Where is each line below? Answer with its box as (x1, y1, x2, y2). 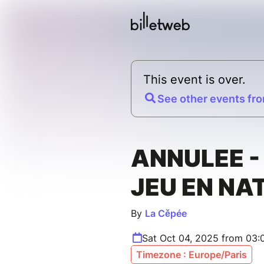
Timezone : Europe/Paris (136, 249, 247, 261)
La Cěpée (145, 207, 187, 220)
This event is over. (143, 72, 246, 87)
